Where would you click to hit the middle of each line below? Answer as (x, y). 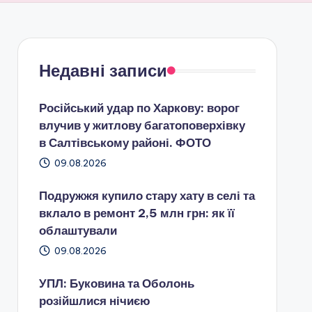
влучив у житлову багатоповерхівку (142, 125)
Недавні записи (103, 70)
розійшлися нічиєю (94, 301)
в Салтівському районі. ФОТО (125, 143)
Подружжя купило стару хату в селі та (147, 196)
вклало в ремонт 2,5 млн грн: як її (136, 213)
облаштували (78, 231)
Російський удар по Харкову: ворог (139, 108)
